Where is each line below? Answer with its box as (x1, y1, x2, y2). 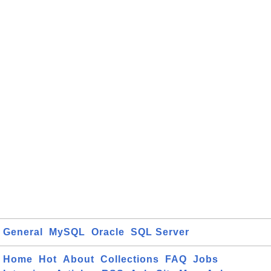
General (3, 227, 43, 237)
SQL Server (131, 227, 189, 237)
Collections (100, 254, 159, 264)
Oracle (91, 227, 125, 237)
